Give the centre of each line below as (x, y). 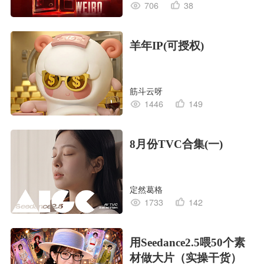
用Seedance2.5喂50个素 (187, 243)
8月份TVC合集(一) (176, 144)
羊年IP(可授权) (166, 46)
